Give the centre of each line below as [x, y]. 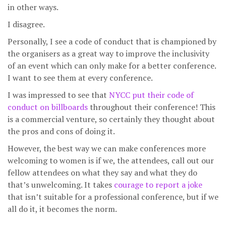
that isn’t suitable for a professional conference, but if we [113, 197]
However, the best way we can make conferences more [107, 148]
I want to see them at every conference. [80, 78]
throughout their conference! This [152, 107]
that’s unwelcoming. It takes [61, 185]
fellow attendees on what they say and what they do [102, 173]
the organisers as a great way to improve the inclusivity [108, 53]
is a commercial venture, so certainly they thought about [111, 119]
